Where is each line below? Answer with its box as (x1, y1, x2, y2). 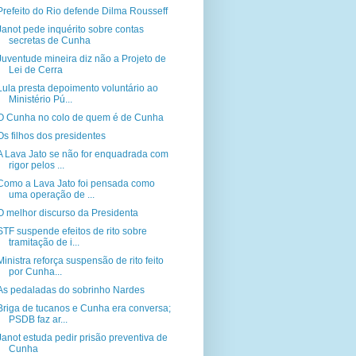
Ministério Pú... (8, 94, 72, 105)
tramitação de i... (8, 237, 79, 248)
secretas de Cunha (8, 35, 91, 46)
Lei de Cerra (8, 64, 63, 75)
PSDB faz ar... (8, 314, 68, 325)
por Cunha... (8, 266, 62, 277)
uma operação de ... (8, 189, 95, 200)
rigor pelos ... (8, 160, 64, 171)
